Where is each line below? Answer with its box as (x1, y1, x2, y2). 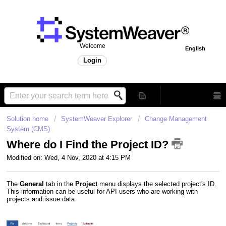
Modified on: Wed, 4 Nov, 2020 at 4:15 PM (7, 154, 131, 162)
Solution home (7, 115, 50, 123)
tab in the (46, 180, 75, 188)
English (185, 45, 205, 51)
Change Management (145, 115, 207, 123)
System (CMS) (7, 125, 50, 133)
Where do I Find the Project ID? (7, 138, 172, 151)
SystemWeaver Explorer (61, 115, 132, 123)
